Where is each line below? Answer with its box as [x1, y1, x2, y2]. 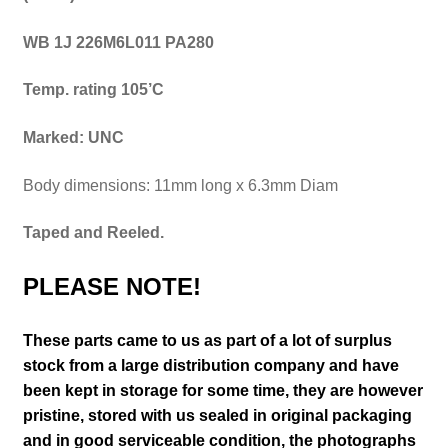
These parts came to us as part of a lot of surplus [22, 332, 392, 350]
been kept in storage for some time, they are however [22, 382, 423, 400]
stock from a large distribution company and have [22, 357, 399, 375]
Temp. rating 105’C [22, 81, 164, 99]
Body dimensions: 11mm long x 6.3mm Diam [22, 176, 342, 194]
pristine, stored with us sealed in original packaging [22, 407, 412, 425]
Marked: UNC [22, 128, 124, 146]
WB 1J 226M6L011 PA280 [22, 33, 214, 51]
